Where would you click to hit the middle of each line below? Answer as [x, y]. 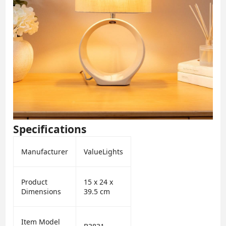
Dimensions [41, 192]
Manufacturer [45, 152]
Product [35, 182]
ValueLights [104, 152]
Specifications [50, 129]
